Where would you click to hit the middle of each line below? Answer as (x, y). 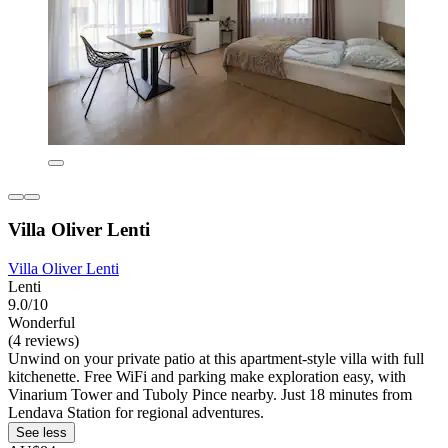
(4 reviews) (43, 341)
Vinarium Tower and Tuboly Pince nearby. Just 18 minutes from (210, 395)
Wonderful (41, 323)
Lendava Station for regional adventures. (136, 413)
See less (41, 433)
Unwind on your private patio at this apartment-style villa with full (216, 359)
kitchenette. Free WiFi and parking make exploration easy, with (207, 377)
